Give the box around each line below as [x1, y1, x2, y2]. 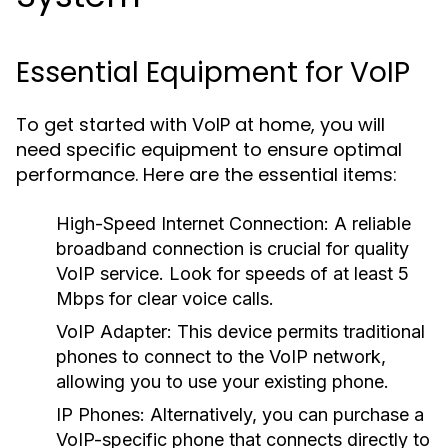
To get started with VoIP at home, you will [16, 112, 385, 137]
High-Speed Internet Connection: [56, 213, 329, 234]
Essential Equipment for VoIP [16, 53, 410, 92]
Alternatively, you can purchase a [145, 404, 424, 425]
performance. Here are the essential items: [16, 162, 397, 187]
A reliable [329, 213, 411, 234]
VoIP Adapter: [56, 321, 172, 342]
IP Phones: [56, 404, 145, 425]
